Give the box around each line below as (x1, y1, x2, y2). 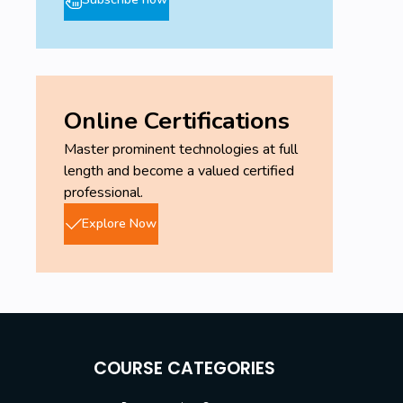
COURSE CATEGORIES (94, 355, 276, 381)
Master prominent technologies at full (64, 139, 299, 159)
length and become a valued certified (64, 160, 295, 181)
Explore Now (81, 214, 157, 233)
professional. (64, 182, 144, 202)
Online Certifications (64, 103, 291, 137)
